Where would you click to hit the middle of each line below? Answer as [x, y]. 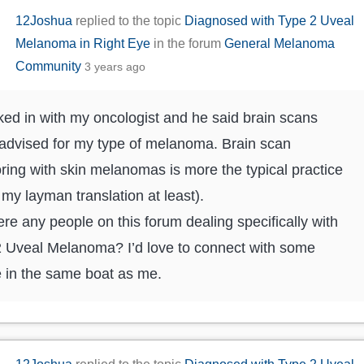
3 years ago [115, 66]
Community [49, 66]
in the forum [188, 43]
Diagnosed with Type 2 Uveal [270, 20]
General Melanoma [280, 43]
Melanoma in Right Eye [83, 43]
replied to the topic [129, 20]
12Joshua [44, 20]
